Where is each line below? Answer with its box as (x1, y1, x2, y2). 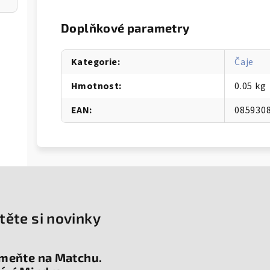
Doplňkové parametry (61, 20, 190, 35)
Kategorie (71, 55, 118, 69)
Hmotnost (71, 80, 119, 93)
